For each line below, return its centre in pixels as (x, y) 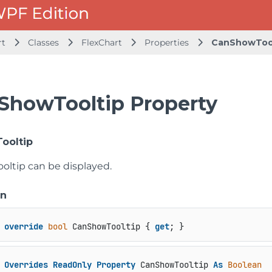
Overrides (26, 265)
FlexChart (102, 42)
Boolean (244, 265)
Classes (45, 42)
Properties (168, 42)
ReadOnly (72, 265)
